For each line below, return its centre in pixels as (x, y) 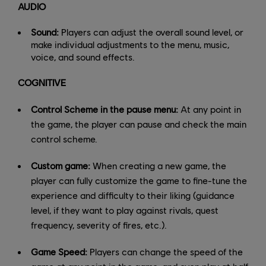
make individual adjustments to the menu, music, (130, 44)
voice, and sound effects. (83, 56)
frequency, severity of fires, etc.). (99, 224)
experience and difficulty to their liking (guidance (133, 195)
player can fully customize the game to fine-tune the (139, 180)
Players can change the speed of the (165, 251)
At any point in (210, 109)
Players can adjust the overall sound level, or (151, 31)
